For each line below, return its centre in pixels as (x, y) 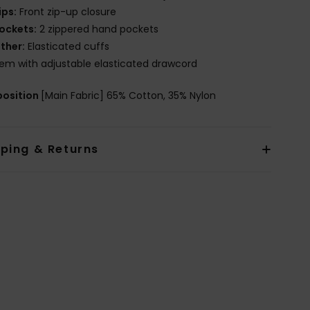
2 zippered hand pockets (98, 29)
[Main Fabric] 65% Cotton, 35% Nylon (129, 95)
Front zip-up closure (67, 11)
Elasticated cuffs (67, 46)
